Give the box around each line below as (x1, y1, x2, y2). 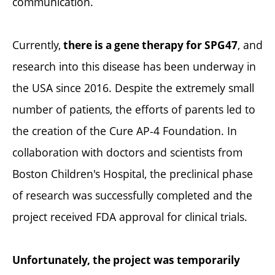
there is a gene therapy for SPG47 (61, 38, 238, 53)
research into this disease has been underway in (12, 59, 256, 74)
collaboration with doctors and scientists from (12, 145, 242, 160)
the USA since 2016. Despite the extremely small (12, 80, 254, 96)
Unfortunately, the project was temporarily (12, 253, 240, 268)
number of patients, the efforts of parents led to (12, 102, 255, 117)
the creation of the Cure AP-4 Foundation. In (12, 123, 237, 139)
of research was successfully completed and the (12, 188, 252, 203)
